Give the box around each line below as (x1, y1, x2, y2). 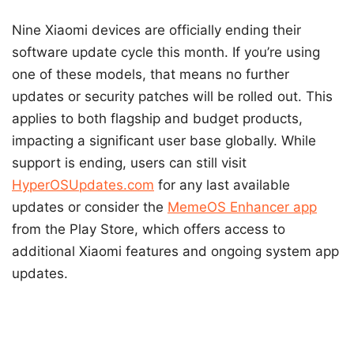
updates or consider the (12, 199, 168, 216)
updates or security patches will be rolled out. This (12, 88, 333, 105)
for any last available (154, 177, 290, 194)
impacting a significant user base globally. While (12, 133, 316, 149)
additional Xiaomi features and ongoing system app (12, 243, 339, 260)
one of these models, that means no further (12, 66, 289, 83)
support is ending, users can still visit (12, 155, 247, 171)
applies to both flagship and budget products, (12, 111, 303, 127)
